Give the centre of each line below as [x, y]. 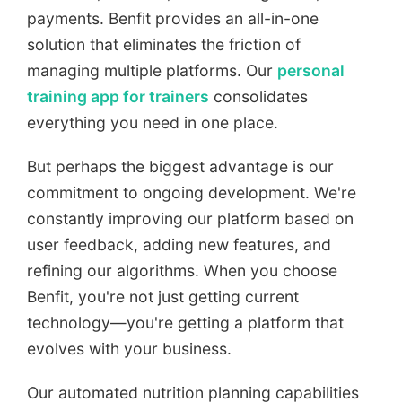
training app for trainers [118, 96]
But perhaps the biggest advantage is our [180, 166]
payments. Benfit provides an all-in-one [173, 18]
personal [311, 70]
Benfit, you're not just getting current [163, 296]
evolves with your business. [129, 348]
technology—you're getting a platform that [185, 322]
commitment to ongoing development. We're [192, 192]
